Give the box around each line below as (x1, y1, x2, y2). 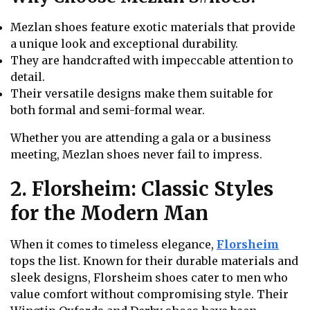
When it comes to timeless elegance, (10, 237, 217, 252)
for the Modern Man (10, 201, 208, 226)
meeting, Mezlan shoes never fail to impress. (10, 147, 262, 161)
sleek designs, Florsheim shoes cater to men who (10, 271, 288, 285)
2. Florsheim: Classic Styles (10, 176, 273, 202)
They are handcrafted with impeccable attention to (10, 53, 293, 67)
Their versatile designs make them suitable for (10, 86, 273, 100)
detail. (10, 69, 45, 84)
